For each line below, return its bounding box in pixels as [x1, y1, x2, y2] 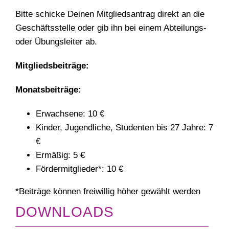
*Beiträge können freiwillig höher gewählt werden [15, 187, 200, 197]
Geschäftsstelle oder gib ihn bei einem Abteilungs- [15, 23, 207, 33]
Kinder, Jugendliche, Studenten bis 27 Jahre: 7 [36, 123, 213, 133]
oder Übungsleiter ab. [15, 37, 97, 47]
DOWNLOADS [15, 203, 114, 220]
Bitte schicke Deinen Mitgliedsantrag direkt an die [15, 9, 204, 19]
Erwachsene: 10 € [36, 109, 104, 119]
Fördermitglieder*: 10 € [36, 164, 123, 174]
